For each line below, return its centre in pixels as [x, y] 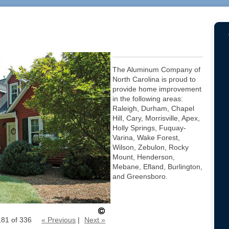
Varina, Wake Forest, [146, 138]
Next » [95, 220]
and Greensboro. [140, 176]
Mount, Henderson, [144, 157]
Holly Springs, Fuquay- [150, 128]
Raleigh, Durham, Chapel [154, 108]
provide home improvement [157, 89]
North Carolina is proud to [154, 79]
